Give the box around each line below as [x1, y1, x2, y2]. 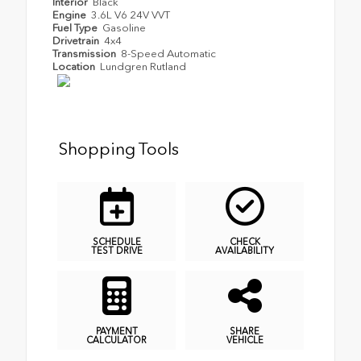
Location [52, 60, 98, 73]
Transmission [52, 47, 118, 60]
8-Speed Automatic [121, 47, 217, 60]
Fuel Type [52, 21, 100, 34]
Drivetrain [52, 34, 102, 47]
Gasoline [102, 21, 147, 34]
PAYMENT [95, 325, 138, 337]
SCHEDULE [92, 236, 141, 248]
